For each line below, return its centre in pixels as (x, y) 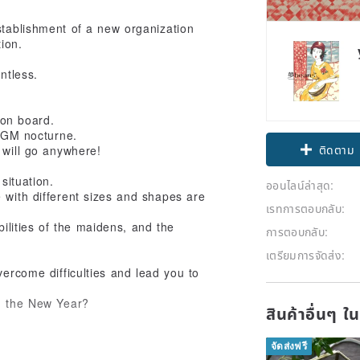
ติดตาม (337, 149)
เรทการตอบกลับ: (306, 208)
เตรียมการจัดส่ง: (306, 254)
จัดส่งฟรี (289, 346)
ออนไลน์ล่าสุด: (300, 184)
